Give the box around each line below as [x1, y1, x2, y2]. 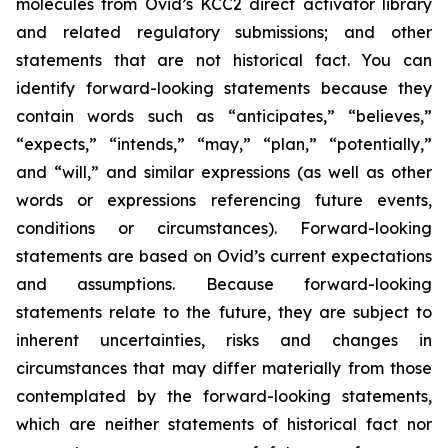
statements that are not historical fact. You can [16, 49, 432, 70]
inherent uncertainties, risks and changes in [16, 329, 432, 350]
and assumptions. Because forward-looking [16, 273, 432, 294]
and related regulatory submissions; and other [16, 21, 432, 42]
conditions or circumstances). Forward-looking [16, 217, 432, 238]
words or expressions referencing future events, [16, 189, 432, 210]
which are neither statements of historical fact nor [16, 413, 432, 434]
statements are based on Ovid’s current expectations [16, 245, 432, 266]
